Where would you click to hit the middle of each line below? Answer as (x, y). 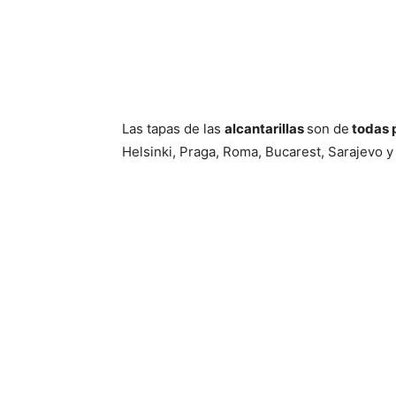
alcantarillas (266, 129)
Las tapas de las (173, 129)
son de (328, 129)
